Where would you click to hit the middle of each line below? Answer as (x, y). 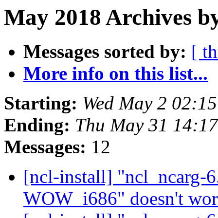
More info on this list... (116, 73)
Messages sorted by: (105, 52)
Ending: (37, 125)
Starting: (41, 103)
